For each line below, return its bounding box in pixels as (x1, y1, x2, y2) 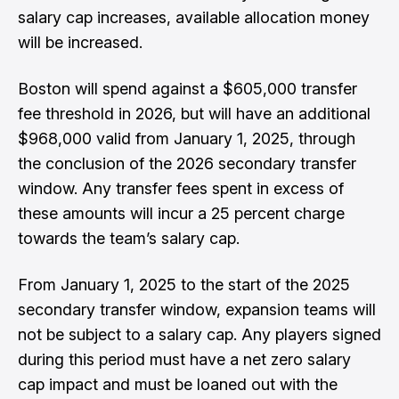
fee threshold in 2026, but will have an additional (18, 104, 370, 123)
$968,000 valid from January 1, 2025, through (18, 129, 355, 148)
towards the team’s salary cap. (18, 229, 240, 248)
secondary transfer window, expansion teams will (18, 300, 376, 319)
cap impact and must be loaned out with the (18, 375, 338, 394)
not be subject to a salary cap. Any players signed (18, 325, 381, 344)
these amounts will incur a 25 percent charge (18, 204, 345, 223)
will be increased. (18, 33, 142, 52)
